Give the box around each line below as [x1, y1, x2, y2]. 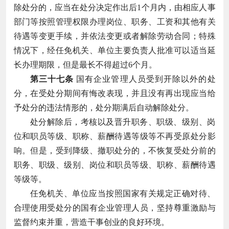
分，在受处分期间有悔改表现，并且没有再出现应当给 [13, 88, 216, 98]
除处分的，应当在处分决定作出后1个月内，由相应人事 [13, 3, 216, 12]
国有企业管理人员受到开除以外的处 [73, 74, 216, 83]
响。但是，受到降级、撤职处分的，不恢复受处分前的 [13, 146, 216, 155]
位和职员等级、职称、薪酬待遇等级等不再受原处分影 [13, 131, 216, 141]
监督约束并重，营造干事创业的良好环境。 [13, 217, 169, 226]
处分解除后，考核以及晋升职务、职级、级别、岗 [30, 117, 216, 126]
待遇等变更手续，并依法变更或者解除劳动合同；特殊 [13, 31, 216, 40]
